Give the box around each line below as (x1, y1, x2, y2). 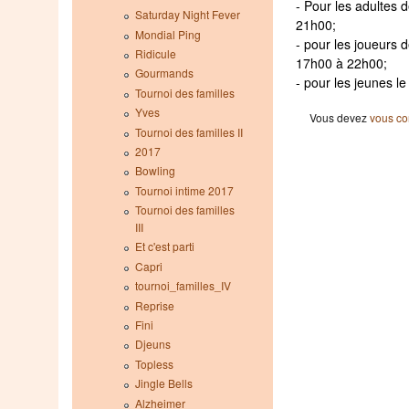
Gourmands (134, 65, 194, 81)
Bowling (134, 163, 175, 179)
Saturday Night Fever (134, 6, 240, 23)
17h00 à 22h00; (295, 54, 387, 73)
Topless (134, 355, 173, 372)
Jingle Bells (134, 375, 193, 392)
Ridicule (134, 45, 176, 61)
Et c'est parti (134, 238, 194, 255)
